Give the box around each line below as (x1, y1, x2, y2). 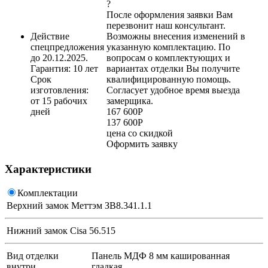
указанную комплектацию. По (106, 41, 230, 52)
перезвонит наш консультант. (106, 20, 226, 31)
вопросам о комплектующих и (106, 52, 230, 63)
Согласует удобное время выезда (106, 84, 240, 95)
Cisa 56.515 (70, 226, 115, 236)
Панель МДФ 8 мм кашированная (92, 251, 230, 261)
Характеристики (5, 162, 92, 175)
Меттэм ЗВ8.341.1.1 (71, 200, 152, 211)
